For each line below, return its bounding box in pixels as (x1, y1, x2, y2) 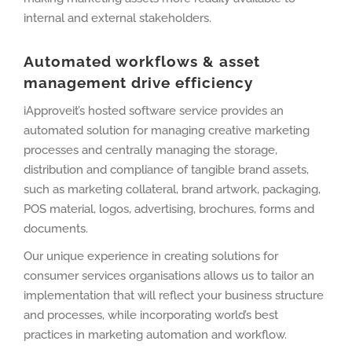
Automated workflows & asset (24, 53, 260, 71)
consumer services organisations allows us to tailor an (24, 268, 314, 283)
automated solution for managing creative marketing (24, 123, 310, 137)
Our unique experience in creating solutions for (24, 248, 278, 263)
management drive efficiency (24, 74, 253, 93)
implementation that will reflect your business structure (24, 288, 324, 302)
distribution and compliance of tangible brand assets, (24, 162, 309, 177)
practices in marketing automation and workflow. (24, 327, 287, 342)
